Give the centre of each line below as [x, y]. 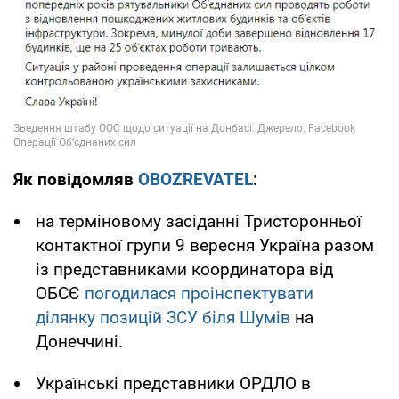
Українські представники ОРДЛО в [173, 384]
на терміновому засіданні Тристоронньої [199, 222]
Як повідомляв [76, 180]
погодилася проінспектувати [199, 294]
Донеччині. [79, 342]
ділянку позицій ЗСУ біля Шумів [163, 318]
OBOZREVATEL [195, 180]
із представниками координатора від [184, 270]
